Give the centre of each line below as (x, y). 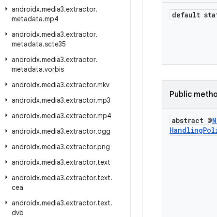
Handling (186, 130)
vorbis (54, 69)
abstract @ (192, 120)
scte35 (55, 44)
